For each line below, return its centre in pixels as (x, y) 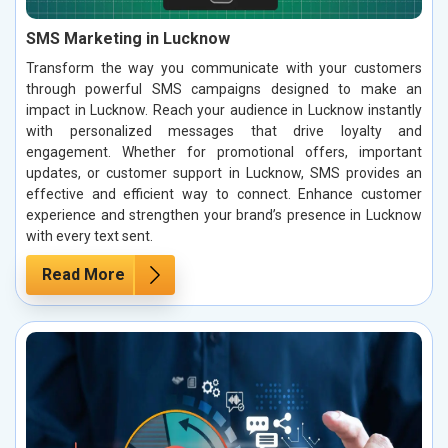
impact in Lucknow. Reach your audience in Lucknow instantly (224, 109)
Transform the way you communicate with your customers (224, 67)
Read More (83, 274)
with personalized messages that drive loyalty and (224, 130)
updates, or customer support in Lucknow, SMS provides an (224, 172)
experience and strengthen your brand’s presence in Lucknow (224, 214)
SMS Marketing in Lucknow (128, 38)
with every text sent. (89, 235)
